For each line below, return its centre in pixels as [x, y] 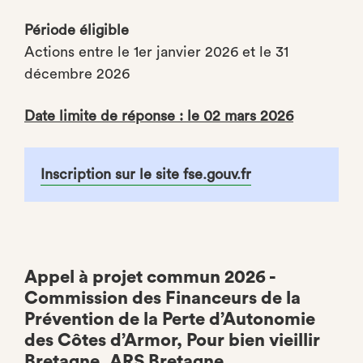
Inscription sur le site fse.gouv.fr [146, 174]
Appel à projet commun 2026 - [150, 277]
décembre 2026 [77, 74]
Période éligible [77, 30]
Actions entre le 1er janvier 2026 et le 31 [156, 52]
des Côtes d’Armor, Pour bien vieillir [172, 340]
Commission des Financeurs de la [162, 298]
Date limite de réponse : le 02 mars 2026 [159, 116]
